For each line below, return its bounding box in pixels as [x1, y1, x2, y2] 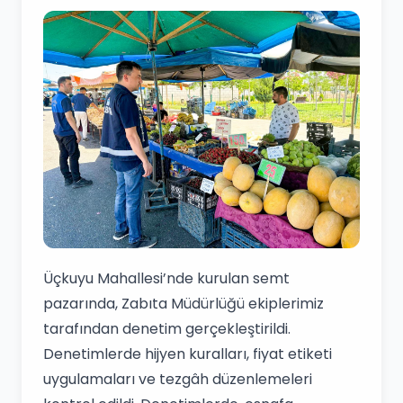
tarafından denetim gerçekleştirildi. [43, 318, 291, 339]
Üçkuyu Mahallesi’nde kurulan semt [43, 268, 290, 289]
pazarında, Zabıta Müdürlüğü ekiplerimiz [43, 293, 324, 314]
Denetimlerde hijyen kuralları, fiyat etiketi [43, 344, 332, 364]
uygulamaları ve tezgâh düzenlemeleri [43, 369, 312, 390]
